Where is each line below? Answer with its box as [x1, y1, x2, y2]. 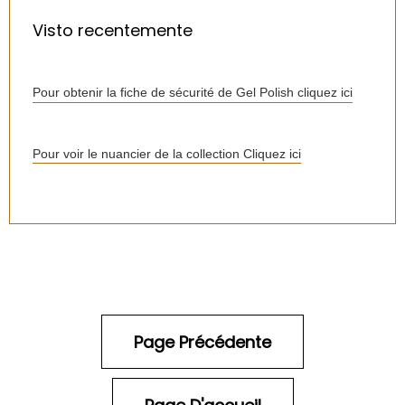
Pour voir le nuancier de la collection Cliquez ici [33, 146, 301, 161]
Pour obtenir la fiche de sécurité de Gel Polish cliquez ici [33, 85, 353, 100]
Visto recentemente [33, 18, 193, 42]
